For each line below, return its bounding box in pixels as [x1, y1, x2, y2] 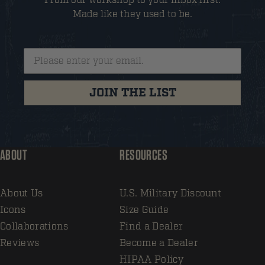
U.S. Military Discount [119, 187, 222, 199]
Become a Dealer [119, 237, 198, 249]
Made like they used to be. [73, 8, 192, 20]
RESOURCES [119, 147, 168, 161]
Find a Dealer [119, 220, 183, 232]
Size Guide [119, 203, 169, 216]
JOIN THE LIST [89, 85, 176, 101]
